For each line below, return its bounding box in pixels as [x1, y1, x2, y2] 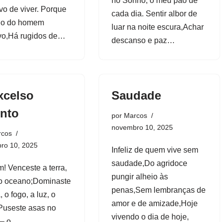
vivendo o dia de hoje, [111, 212, 189, 221]
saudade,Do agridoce [111, 159, 187, 167]
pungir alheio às [111, 172, 168, 181]
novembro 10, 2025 [111, 123, 173, 131]
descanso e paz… [111, 36, 177, 45]
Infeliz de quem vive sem [111, 145, 198, 154]
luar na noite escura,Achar [111, 22, 204, 31]
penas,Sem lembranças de [111, 185, 206, 194]
